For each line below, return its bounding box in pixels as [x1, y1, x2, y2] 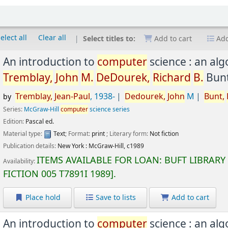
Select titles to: [83, 33, 138, 44]
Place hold [23, 192, 61, 203]
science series [88, 104, 130, 114]
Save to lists [94, 192, 136, 203]
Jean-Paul [54, 90, 90, 103]
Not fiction [150, 129, 179, 139]
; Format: [65, 129, 92, 139]
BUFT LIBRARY [164, 154, 226, 167]
